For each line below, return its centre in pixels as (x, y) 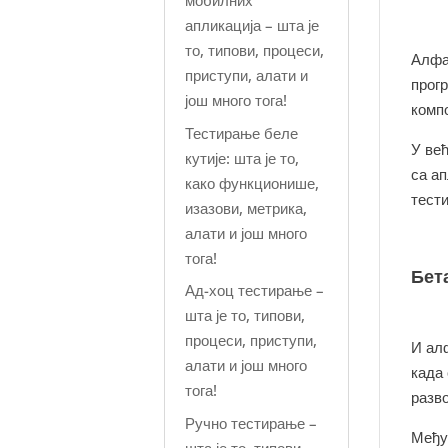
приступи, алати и (247, 75)
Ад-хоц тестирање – (255, 290)
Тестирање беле (242, 132)
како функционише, (252, 182)
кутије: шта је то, (242, 157)
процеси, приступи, (251, 340)
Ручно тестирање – (251, 422)
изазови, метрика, (246, 207)
